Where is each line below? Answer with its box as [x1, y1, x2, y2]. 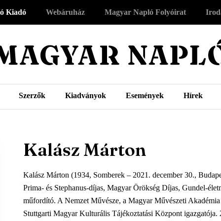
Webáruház [46, 8, 85, 16]
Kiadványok [65, 91, 106, 100]
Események [125, 91, 164, 100]
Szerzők [18, 91, 45, 100]
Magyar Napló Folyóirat [105, 8, 186, 16]
